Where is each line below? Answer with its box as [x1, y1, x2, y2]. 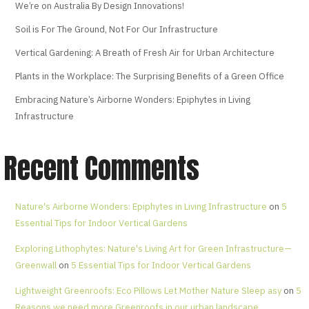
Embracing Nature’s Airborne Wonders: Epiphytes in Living [14, 94, 250, 106]
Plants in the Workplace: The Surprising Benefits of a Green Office [14, 70, 284, 83]
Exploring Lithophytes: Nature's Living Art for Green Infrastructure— [14, 243, 292, 255]
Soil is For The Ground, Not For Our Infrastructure [14, 23, 218, 36]
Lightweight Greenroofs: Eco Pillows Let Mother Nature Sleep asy [14, 285, 281, 297]
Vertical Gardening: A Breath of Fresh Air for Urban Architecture [14, 47, 275, 59]
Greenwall [14, 259, 57, 272]
